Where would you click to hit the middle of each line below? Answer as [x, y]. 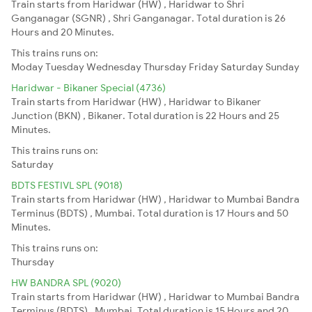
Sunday [282, 67]
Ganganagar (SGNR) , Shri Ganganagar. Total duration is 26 [148, 18]
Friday [204, 67]
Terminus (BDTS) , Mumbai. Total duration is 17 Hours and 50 [150, 213]
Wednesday [114, 67]
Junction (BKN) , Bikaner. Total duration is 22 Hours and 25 [145, 115]
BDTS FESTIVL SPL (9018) [67, 185]
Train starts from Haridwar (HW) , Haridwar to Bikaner [136, 101]
